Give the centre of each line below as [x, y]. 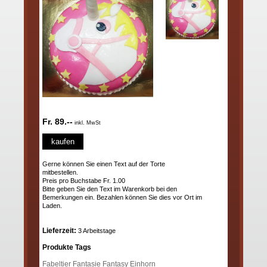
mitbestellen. [60, 173]
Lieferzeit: [59, 231]
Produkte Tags [67, 248]
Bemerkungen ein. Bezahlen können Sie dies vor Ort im [122, 198]
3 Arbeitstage [96, 231]
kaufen [63, 142]
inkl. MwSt [88, 123]
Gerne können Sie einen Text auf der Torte [104, 164]
